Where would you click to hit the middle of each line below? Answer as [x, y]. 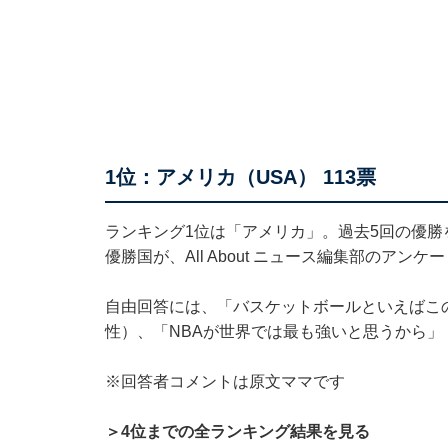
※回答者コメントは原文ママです [224, 381]
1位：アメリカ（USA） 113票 [240, 176]
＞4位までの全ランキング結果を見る [237, 431]
